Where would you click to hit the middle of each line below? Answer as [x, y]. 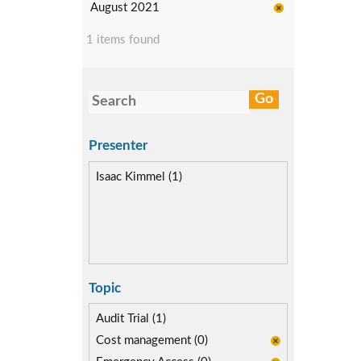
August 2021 [125, 8]
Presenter [118, 145]
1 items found [123, 40]
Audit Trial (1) [131, 319]
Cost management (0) [152, 340]
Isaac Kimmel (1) [139, 176]
